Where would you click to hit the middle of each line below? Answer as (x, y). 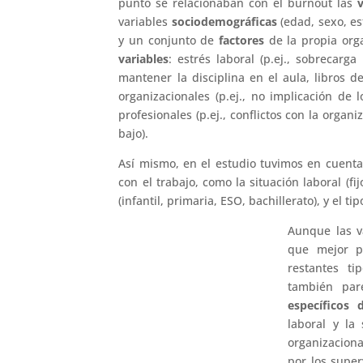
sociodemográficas (224, 21)
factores (242, 40)
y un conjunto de (169, 40)
